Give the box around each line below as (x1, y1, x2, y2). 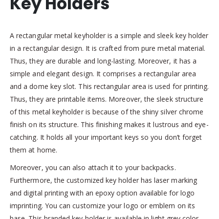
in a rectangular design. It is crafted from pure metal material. (10, 43, 206, 53)
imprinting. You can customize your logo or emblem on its (10, 200, 195, 210)
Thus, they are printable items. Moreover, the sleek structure (10, 94, 204, 104)
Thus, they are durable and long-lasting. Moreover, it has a (10, 56, 197, 66)
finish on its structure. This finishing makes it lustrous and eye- (10, 119, 209, 129)
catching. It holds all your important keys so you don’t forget (10, 132, 202, 142)
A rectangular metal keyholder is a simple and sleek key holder (10, 30, 209, 40)
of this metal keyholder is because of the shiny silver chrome (10, 107, 204, 116)
